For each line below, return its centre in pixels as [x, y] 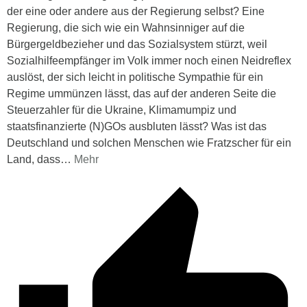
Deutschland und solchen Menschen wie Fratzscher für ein [149, 143]
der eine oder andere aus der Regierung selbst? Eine [136, 11]
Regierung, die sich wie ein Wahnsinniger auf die [126, 27]
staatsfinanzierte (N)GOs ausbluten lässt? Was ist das [137, 126]
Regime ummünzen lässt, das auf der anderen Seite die [142, 93]
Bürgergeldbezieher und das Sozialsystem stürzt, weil [137, 44]
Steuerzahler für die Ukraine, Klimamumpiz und [122, 110]
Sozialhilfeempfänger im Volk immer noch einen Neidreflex [149, 60]
